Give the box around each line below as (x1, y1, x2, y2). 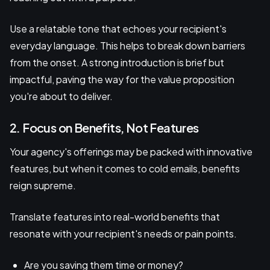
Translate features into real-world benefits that (10, 210, 220, 223)
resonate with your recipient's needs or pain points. (10, 227, 237, 240)
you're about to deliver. (10, 89, 113, 102)
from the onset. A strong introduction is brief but (10, 55, 224, 69)
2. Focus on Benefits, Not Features (10, 119, 199, 135)
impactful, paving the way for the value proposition (10, 72, 234, 86)
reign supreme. (10, 178, 78, 192)
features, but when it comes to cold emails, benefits (10, 162, 240, 175)
